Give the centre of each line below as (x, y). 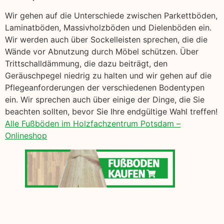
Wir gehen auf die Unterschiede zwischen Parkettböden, (111, 16)
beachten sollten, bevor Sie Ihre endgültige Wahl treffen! (111, 112)
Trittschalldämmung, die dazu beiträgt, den (86, 64)
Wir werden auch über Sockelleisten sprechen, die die (106, 40)
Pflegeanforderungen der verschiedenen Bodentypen (105, 88)
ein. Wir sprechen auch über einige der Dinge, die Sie (105, 100)
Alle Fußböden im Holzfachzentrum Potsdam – (93, 124)
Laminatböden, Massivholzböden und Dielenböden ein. (108, 28)
